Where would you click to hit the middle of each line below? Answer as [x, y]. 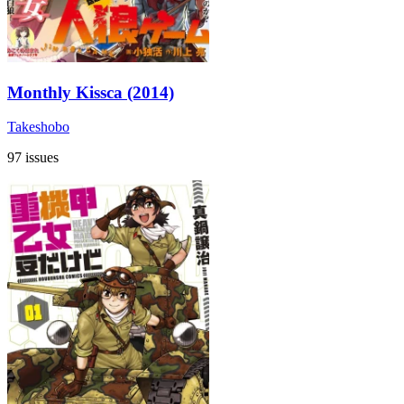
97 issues [33, 158]
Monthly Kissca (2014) [91, 92]
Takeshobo [38, 127]
